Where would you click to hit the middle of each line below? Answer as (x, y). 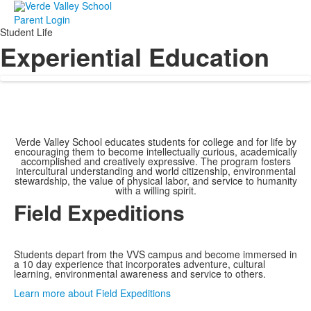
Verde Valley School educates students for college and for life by (155, 142)
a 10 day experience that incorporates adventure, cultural (140, 264)
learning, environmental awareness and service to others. (140, 274)
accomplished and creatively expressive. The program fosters (155, 161)
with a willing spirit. (155, 191)
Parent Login (42, 20)
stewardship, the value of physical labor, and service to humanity (155, 181)
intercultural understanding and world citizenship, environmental (155, 171)
